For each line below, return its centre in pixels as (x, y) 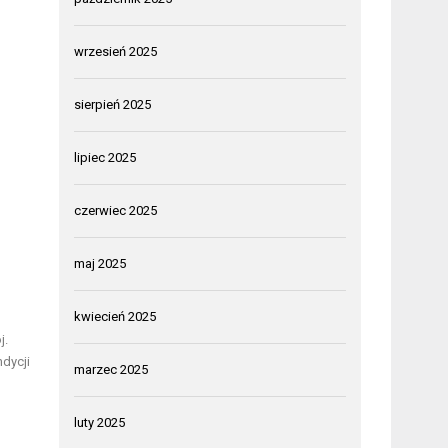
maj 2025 (100, 264)
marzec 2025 (111, 370)
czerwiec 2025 (116, 211)
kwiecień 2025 (115, 317)
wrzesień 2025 (116, 52)
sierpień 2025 (113, 105)
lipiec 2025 (105, 158)
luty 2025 (100, 423)
